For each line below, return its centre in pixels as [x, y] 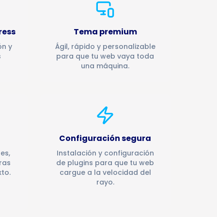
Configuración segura [105, 138]
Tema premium [105, 32]
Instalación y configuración [105, 153]
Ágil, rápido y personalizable [105, 46]
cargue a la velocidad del [105, 172]
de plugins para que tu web [105, 163]
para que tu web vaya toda [105, 56]
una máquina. [105, 66]
